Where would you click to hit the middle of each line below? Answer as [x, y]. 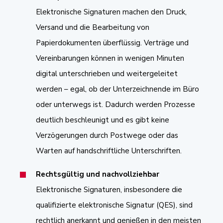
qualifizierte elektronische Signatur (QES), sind [114, 205]
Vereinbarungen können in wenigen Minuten [110, 58]
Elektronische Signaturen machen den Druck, [111, 12]
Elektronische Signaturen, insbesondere [104, 189]
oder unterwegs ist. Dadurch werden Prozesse [115, 104]
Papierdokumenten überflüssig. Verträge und [112, 43]
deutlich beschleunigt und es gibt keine [103, 120]
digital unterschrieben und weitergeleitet [107, 73]
